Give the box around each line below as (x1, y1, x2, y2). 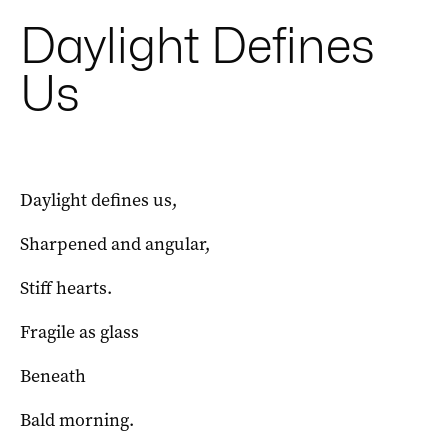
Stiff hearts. (20, 276, 112, 300)
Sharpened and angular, (20, 232, 210, 256)
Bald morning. (20, 408, 134, 432)
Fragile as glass (20, 320, 139, 344)
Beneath (20, 364, 86, 388)
